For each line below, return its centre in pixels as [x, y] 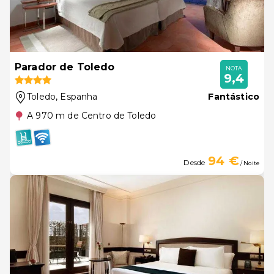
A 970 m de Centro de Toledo [92, 116]
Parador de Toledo [65, 67]
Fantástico [234, 97]
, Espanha [77, 97]
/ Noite [249, 163]
